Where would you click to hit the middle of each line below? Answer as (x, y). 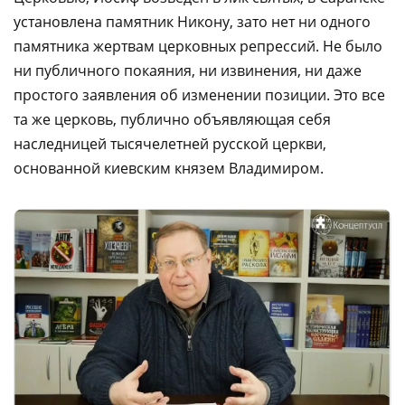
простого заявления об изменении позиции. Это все (199, 94)
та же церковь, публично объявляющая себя (172, 119)
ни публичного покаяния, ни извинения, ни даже (188, 70)
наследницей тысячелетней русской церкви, (170, 143)
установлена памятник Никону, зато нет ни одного (192, 21)
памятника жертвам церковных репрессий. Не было (198, 46)
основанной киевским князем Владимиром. (169, 168)
